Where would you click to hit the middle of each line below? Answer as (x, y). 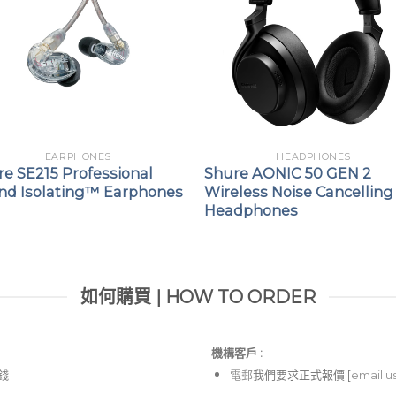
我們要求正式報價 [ (301, 375)
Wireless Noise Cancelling (299, 191)
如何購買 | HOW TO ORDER (198, 297)
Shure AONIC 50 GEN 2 (288, 173)
